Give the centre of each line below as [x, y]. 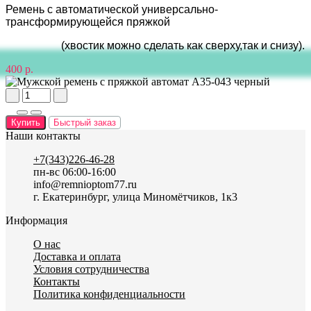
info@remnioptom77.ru [85, 184]
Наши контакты [43, 135]
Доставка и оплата [77, 256]
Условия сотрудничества [91, 269]
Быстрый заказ [85, 122]
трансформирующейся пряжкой [88, 22]
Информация [36, 220]
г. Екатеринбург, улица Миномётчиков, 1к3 [135, 196]
